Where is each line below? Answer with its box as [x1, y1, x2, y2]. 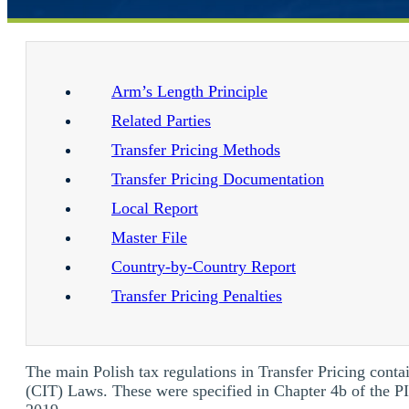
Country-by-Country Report [111, 257, 296, 276]
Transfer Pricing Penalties [111, 286, 282, 305]
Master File [111, 227, 187, 246]
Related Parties [111, 110, 211, 130]
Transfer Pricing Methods [111, 140, 280, 159]
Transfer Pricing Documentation [111, 169, 324, 188]
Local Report [111, 198, 198, 217]
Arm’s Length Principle [111, 81, 267, 100]
